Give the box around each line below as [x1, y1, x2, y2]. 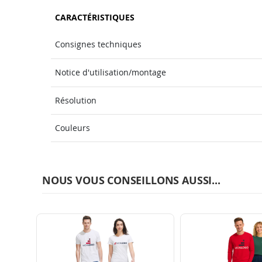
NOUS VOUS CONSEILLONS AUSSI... [42, 173, 220, 188]
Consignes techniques [55, 39, 142, 50]
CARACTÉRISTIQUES [55, 12, 135, 23]
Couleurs [55, 122, 90, 134]
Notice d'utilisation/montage [55, 67, 166, 78]
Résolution [55, 95, 96, 106]
